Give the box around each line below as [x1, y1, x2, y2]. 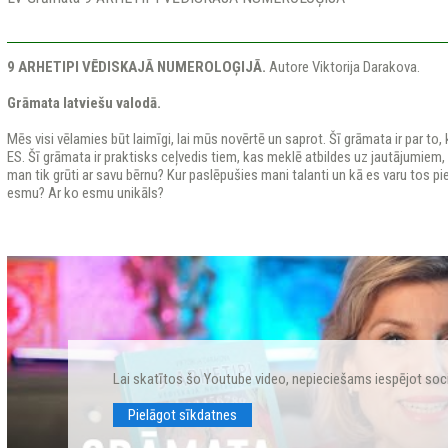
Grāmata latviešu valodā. [6, 94, 161, 112]
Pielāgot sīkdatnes [127, 405, 237, 424]
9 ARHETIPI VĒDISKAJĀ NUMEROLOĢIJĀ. [6, 58, 266, 76]
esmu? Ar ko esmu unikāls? [6, 184, 164, 202]
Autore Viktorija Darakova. [265, 58, 420, 76]
